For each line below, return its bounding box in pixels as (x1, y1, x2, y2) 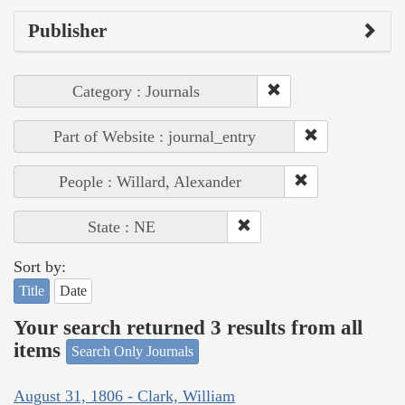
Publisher (28, 20, 107, 42)
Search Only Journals (71, 344, 193, 360)
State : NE (87, 218, 155, 237)
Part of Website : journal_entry (53, 127, 256, 146)
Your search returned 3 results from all (14, 316, 363, 339)
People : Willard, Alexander (58, 173, 241, 192)
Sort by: (14, 258, 66, 277)
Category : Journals (72, 82, 200, 101)
